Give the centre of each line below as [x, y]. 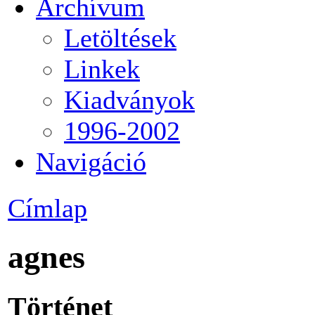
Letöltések [120, 38]
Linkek [102, 69]
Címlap [47, 208]
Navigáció [91, 161]
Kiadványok [129, 99]
